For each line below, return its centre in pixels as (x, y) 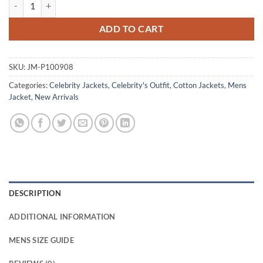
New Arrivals (57, 97)
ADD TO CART (131, 28)
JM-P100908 (50, 67)
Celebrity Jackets (79, 85)
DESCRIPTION (35, 193)
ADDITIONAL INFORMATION (62, 216)
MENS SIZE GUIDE (41, 240)
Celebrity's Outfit (141, 85)
